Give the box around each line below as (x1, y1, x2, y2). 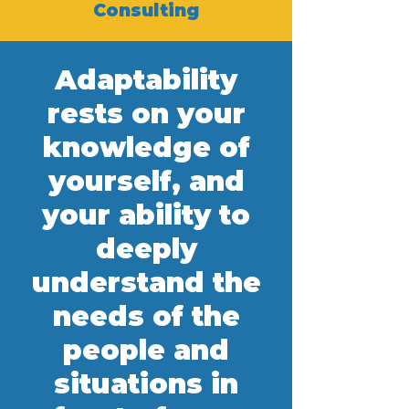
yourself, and (47, 164, 245, 198)
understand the (31, 266, 261, 299)
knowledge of (42, 131, 250, 164)
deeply (95, 232, 197, 266)
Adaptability (55, 63, 237, 97)
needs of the (52, 299, 240, 333)
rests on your (47, 97, 246, 131)
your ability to (42, 198, 250, 232)
